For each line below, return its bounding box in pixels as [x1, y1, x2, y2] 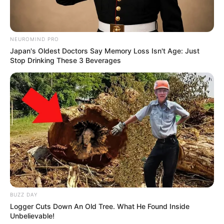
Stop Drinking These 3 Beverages [10, 56, 121, 65]
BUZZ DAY [10, 191, 37, 197]
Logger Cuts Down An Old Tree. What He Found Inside [10, 201, 189, 210]
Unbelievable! [10, 211, 54, 220]
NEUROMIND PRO [10, 36, 59, 42]
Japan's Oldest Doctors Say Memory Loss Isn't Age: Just [10, 46, 199, 55]
